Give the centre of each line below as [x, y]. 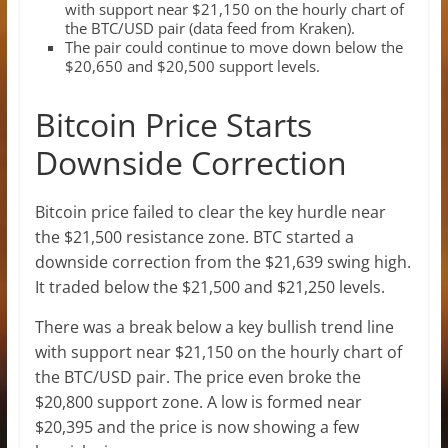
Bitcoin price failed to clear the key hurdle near [210, 211]
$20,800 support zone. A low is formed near [198, 401]
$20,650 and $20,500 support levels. [192, 65]
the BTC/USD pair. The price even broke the [197, 376]
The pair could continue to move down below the [233, 46]
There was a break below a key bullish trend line [214, 326]
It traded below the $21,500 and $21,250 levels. [209, 286]
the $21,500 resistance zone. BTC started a [194, 236]
